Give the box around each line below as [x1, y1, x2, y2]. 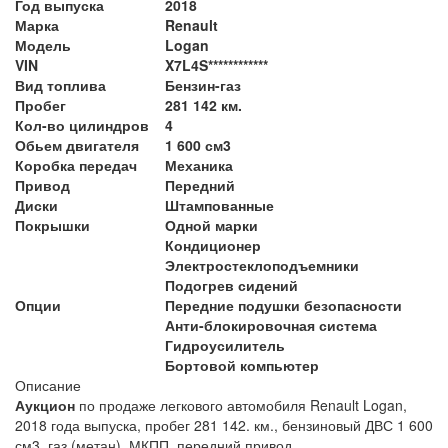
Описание [15, 374, 81, 395]
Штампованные [165, 194, 274, 215]
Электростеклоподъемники [165, 254, 359, 275]
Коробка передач [15, 154, 137, 175]
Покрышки [15, 214, 90, 235]
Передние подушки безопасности [165, 294, 402, 315]
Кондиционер [165, 234, 261, 255]
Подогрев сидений [165, 274, 298, 295]
